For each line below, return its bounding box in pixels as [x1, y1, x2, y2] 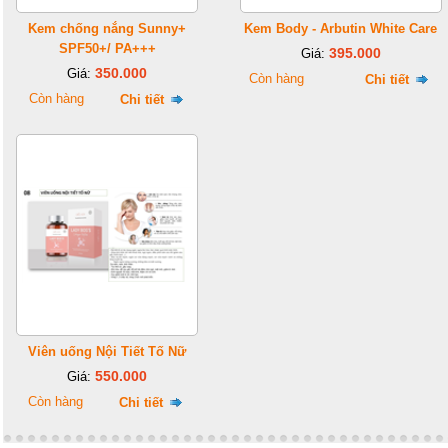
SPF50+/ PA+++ [58, 41, 156, 56]
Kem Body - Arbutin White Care [244, 21, 437, 36]
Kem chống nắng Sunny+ [28, 21, 186, 36]
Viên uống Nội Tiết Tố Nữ [28, 344, 186, 359]
